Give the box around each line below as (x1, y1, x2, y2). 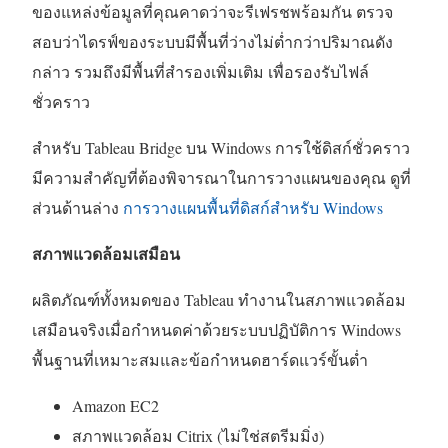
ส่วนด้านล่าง (32, 197, 123, 219)
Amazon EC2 (72, 395, 159, 417)
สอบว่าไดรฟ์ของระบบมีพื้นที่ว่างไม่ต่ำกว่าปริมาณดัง (32, 31, 393, 53)
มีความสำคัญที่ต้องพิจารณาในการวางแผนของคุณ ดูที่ (32, 167, 411, 189)
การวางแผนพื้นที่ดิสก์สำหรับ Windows (123, 197, 383, 219)
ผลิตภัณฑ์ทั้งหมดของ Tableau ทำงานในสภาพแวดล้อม (32, 289, 406, 311)
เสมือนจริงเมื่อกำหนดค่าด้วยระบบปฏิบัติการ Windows (32, 319, 401, 341)
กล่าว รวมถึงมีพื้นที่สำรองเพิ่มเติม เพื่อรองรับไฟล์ (32, 61, 369, 83)
